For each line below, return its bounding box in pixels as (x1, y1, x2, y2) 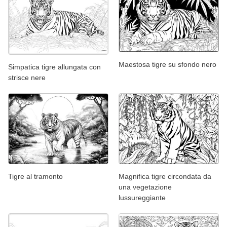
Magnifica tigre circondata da (119, 172, 211, 181)
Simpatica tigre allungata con (8, 62, 101, 71)
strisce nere (8, 73, 46, 82)
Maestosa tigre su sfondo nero (119, 60, 216, 68)
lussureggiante (119, 194, 166, 202)
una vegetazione (119, 183, 172, 192)
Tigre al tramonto (8, 172, 63, 181)
